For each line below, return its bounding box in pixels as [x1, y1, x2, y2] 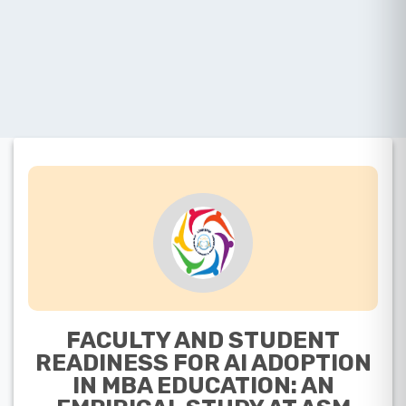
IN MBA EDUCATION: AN [72, 371, 334, 399]
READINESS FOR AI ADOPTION [34, 348, 372, 376]
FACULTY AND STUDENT [66, 325, 340, 353]
